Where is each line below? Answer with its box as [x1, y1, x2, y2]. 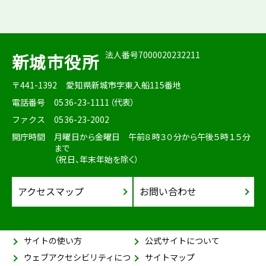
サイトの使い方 [24, 235, 82, 247]
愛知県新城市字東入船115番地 [66, 79, 181, 91]
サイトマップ [145, 251, 195, 264]
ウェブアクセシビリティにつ [24, 251, 131, 264]
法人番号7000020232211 [105, 49, 200, 61]
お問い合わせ [140, 184, 197, 199]
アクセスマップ [18, 184, 84, 199]
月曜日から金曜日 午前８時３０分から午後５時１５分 [54, 131, 251, 143]
